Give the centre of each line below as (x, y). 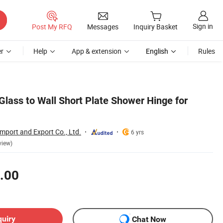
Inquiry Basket (156, 27)
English (157, 51)
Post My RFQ (52, 26)
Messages (103, 26)
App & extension (97, 51)
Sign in (203, 26)
